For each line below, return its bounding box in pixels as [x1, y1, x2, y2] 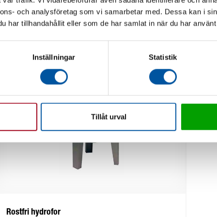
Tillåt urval [91, 112, 126, 121]
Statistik [149, 53, 177, 62]
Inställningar [32, 53, 76, 62]
